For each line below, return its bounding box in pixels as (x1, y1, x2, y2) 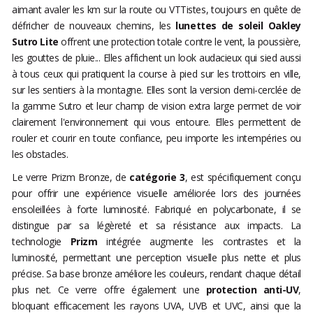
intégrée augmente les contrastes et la (97, 235, 301, 249)
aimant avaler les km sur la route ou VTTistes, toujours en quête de (12, 3, 301, 17)
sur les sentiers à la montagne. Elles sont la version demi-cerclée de (12, 83, 301, 97)
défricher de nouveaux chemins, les (12, 19, 176, 33)
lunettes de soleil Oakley (175, 19, 301, 33)
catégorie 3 (129, 170, 185, 184)
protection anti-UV (205, 283, 299, 297)
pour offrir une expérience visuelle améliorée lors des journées (12, 187, 301, 201)
